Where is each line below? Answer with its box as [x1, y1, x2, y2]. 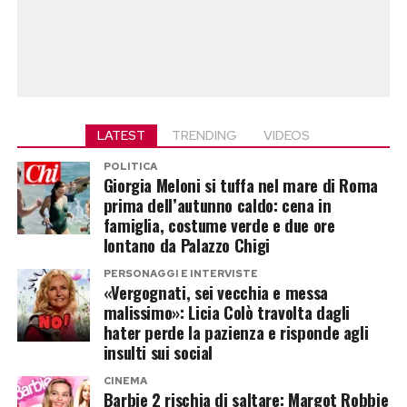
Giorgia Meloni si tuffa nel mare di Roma [103, 173, 378, 197]
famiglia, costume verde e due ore [103, 213, 335, 237]
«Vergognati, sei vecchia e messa [103, 280, 328, 304]
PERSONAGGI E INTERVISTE [103, 267, 258, 280]
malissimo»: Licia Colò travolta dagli [103, 300, 351, 324]
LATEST [96, 126, 145, 144]
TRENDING [171, 126, 237, 144]
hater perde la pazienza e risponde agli [103, 320, 369, 344]
